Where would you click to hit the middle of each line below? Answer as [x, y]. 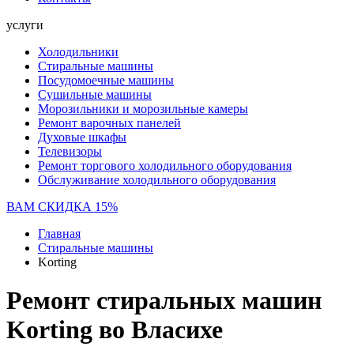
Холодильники [78, 52]
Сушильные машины [95, 94]
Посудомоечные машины [106, 80]
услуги [25, 25]
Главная [59, 233]
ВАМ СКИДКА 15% [62, 207]
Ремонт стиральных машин [164, 301]
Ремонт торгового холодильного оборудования [165, 166]
